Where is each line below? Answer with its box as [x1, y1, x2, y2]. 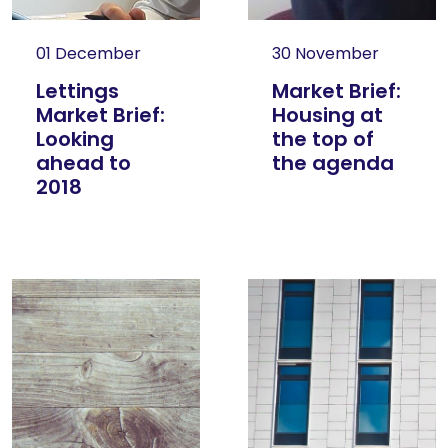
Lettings [36, 77, 119, 105]
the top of [272, 125, 374, 153]
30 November [272, 42, 379, 65]
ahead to [36, 149, 131, 177]
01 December [36, 42, 141, 65]
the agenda [272, 149, 394, 177]
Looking [36, 125, 114, 153]
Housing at [272, 101, 383, 129]
